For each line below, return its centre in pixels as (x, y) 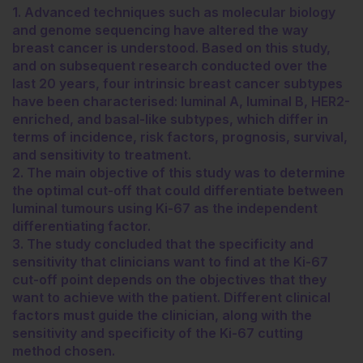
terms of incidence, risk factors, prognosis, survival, (180, 137)
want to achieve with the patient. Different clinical (171, 297)
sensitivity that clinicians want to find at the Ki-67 (170, 261)
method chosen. (64, 350)
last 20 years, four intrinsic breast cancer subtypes (177, 83)
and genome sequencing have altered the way (160, 30)
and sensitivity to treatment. (102, 154)
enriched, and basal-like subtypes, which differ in (170, 119)
